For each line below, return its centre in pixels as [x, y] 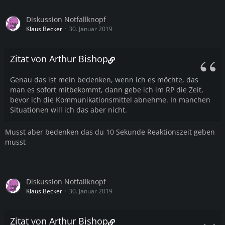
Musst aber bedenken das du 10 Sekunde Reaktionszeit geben [110, 132]
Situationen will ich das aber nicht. [69, 109]
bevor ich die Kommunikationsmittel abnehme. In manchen [110, 99]
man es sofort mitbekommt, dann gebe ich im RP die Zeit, [107, 89]
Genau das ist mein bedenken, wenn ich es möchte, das [104, 79]
